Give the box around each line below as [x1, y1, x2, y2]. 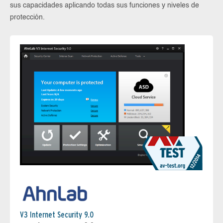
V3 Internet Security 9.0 [20, 210, 94, 220]
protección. [10, 14, 45, 21]
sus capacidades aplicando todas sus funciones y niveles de [10, 2, 199, 9]
